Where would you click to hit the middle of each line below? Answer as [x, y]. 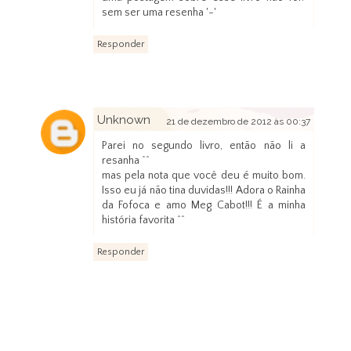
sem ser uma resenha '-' [159, 13]
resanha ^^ [125, 161]
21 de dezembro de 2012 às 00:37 [239, 122]
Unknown [123, 120]
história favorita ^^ [143, 221]
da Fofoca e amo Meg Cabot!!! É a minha [204, 206]
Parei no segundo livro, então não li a [204, 146]
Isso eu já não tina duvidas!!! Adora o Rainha [204, 191]
